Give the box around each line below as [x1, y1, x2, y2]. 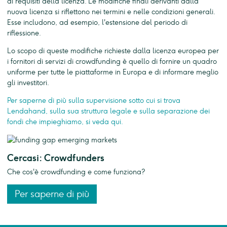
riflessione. [7, 28, 41, 37]
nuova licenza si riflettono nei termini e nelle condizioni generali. [7, 7, 215, 16]
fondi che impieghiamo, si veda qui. [7, 117, 123, 126]
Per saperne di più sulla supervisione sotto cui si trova [7, 96, 180, 105]
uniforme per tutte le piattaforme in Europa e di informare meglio [7, 67, 218, 77]
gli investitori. [7, 78, 49, 87]
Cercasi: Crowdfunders [7, 152, 104, 163]
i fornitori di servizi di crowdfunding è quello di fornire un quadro [7, 57, 217, 66]
